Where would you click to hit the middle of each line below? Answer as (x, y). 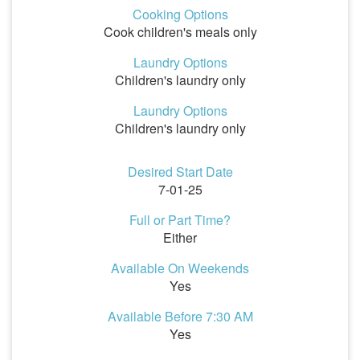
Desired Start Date (180, 172)
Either (180, 237)
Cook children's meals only (180, 32)
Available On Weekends (180, 268)
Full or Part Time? (180, 220)
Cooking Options (180, 14)
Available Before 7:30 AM (180, 316)
